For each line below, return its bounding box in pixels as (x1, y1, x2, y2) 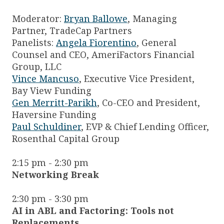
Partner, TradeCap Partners (12, 24, 134, 37)
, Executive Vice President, (79, 72, 194, 85)
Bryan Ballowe (64, 12, 127, 25)
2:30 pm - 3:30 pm (12, 192, 88, 205)
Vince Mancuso (12, 72, 79, 85)
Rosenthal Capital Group (12, 132, 122, 145)
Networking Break (12, 168, 99, 181)
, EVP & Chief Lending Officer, (81, 120, 209, 133)
